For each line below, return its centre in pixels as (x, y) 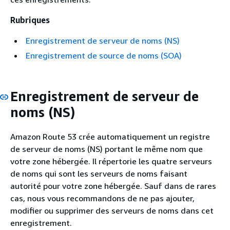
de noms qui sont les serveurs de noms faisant (99, 173)
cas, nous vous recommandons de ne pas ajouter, (102, 198)
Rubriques (30, 20)
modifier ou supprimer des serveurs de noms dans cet (112, 210)
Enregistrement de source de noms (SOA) (104, 55)
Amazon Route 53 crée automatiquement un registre (110, 136)
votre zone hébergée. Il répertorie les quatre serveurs (111, 161)
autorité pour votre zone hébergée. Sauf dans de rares (113, 186)
